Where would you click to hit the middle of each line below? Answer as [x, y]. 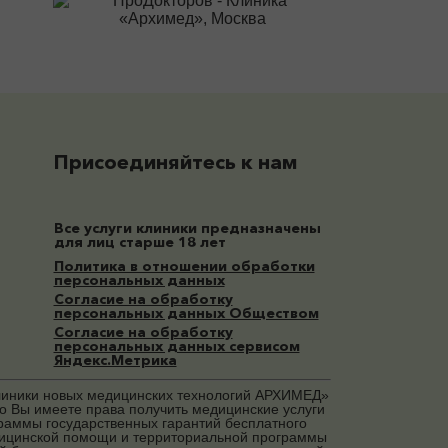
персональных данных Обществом [186, 313]
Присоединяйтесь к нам [175, 161]
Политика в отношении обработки [184, 266]
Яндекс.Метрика [115, 360]
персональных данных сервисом [176, 346]
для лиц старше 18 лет [139, 242]
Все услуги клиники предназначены [187, 228]
